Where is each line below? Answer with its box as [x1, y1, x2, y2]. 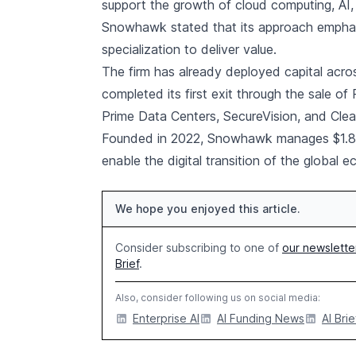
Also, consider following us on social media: [115, 292, 320, 304]
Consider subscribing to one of [115, 241, 282, 254]
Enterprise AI [133, 311, 199, 325]
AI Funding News [217, 311, 304, 325]
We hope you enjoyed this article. [115, 202, 300, 215]
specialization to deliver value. [102, 41, 277, 57]
